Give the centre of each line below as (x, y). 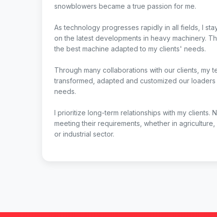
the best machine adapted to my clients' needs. (130, 49)
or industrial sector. (84, 134)
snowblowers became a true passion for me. (125, 6)
